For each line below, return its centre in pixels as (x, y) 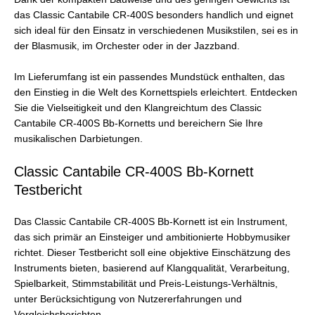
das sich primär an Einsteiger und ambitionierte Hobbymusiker (152, 237)
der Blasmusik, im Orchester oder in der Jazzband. (127, 46)
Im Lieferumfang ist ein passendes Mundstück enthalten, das (149, 77)
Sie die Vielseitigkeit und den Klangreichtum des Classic (138, 108)
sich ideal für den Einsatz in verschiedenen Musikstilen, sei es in (156, 31)
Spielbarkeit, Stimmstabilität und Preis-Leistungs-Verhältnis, (146, 283)
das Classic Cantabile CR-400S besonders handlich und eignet (154, 15)
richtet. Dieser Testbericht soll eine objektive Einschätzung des (152, 252)
